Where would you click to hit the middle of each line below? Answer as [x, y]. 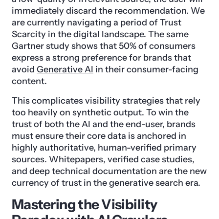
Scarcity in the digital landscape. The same [100, 34]
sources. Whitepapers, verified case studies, [103, 160]
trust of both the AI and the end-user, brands [104, 124]
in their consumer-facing [146, 70]
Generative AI [65, 70]
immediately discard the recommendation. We [108, 11]
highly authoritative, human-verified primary [104, 148]
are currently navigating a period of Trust [97, 23]
